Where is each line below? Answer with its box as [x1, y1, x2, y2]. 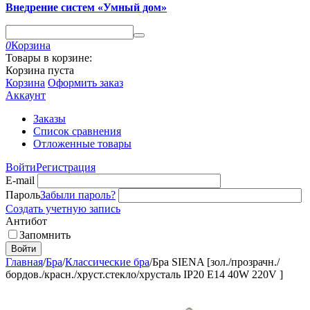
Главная [6, 256, 43, 268]
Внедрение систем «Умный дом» [6, 1, 167, 13]
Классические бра [65, 256, 149, 268]
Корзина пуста [6, 64, 74, 76]
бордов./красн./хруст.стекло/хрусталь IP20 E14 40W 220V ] [6, 268, 283, 280]
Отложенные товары [33, 138, 131, 149]
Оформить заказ [48, 77, 123, 89]
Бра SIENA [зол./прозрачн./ [152, 256, 280, 268]
